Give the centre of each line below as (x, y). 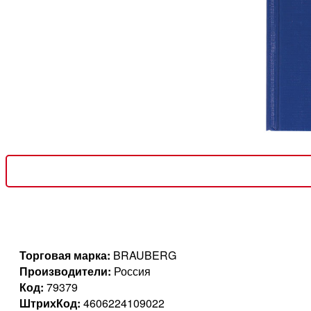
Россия (131, 271)
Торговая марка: (65, 255)
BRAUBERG (143, 255)
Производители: (65, 271)
